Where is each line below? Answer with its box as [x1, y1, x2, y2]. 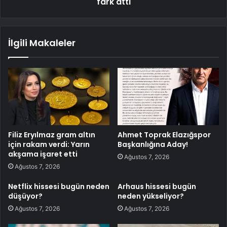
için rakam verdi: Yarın [8, 139, 90, 149]
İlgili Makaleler [8, 36, 75, 50]
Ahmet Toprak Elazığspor [118, 129, 211, 140]
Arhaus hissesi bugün [118, 181, 196, 192]
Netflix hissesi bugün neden [8, 181, 109, 192]
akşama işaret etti [8, 148, 78, 159]
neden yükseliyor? [118, 191, 184, 201]
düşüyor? [8, 191, 43, 201]
